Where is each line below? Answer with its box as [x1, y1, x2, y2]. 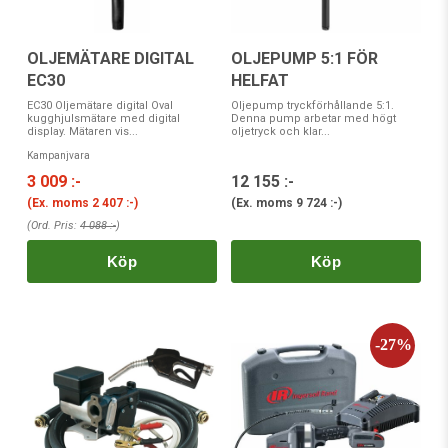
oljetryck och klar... [231, 125, 330, 139]
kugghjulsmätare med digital [27, 112, 180, 126]
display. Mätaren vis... [27, 125, 138, 139]
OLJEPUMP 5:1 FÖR [231, 49, 378, 69]
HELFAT [231, 71, 289, 91]
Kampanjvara [27, 150, 90, 162]
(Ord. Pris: [27, 219, 80, 233]
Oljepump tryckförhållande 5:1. [231, 99, 394, 113]
